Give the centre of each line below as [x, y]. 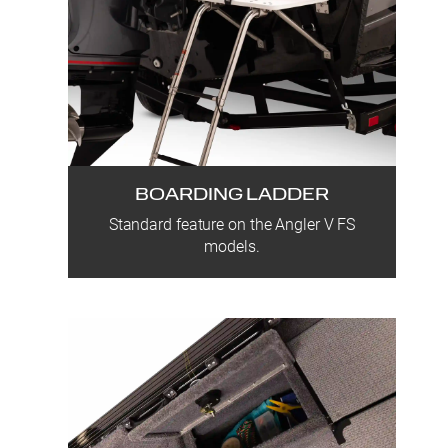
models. [232, 247]
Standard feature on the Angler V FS [232, 225]
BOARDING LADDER [232, 196]
